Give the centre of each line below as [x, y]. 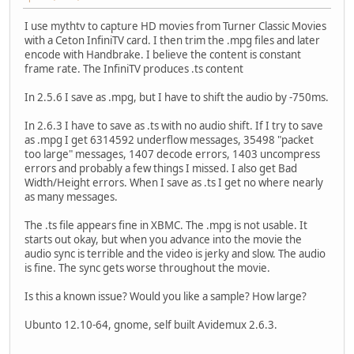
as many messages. [71, 196]
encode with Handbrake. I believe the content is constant [163, 54]
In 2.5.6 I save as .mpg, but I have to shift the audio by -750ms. [177, 97]
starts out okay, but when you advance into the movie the [163, 239]
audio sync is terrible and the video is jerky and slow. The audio [175, 253]
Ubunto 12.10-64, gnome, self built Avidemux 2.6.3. [151, 324]
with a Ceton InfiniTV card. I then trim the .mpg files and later [172, 40]
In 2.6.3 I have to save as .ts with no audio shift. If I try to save [174, 125]
